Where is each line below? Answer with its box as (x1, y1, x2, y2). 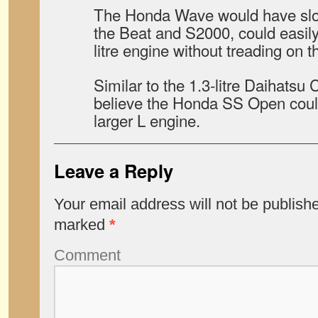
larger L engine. (94, 109, 200, 131)
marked (54, 216, 109, 234)
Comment (54, 246, 121, 264)
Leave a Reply (54, 158, 173, 184)
